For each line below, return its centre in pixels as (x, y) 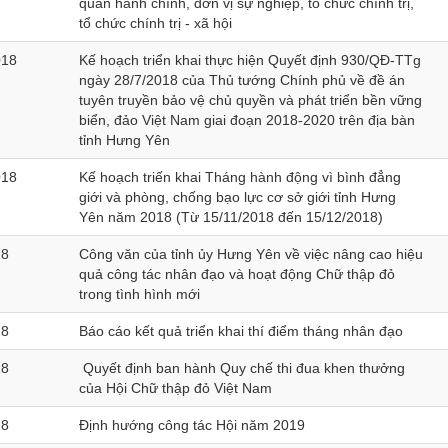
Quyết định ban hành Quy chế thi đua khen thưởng (242, 368)
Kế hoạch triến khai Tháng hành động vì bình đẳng (240, 177)
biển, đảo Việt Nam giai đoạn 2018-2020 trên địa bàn (247, 120)
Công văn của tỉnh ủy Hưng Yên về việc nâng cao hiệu (251, 254)
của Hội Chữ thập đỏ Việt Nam (175, 388)
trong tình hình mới (139, 294)
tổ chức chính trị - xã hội (155, 23)
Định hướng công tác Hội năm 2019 (192, 425)
